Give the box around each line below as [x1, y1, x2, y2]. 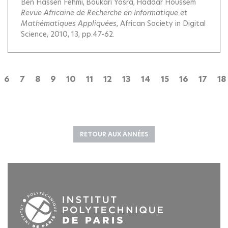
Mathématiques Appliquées [21, 18, 117, 28]
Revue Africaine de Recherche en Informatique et [21, 7, 187, 18]
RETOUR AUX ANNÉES [80, 129, 148, 138]
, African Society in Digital [117, 18, 206, 28]
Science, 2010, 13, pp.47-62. [21, 28, 115, 39]
